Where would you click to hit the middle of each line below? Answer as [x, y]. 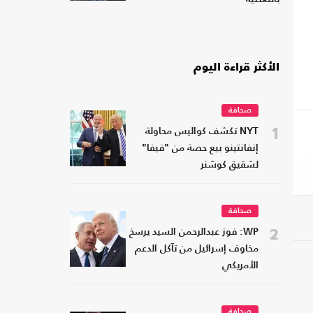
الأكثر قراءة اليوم [236, 68]
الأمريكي [240, 266]
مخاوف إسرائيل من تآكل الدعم [197, 249]
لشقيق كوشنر [230, 166]
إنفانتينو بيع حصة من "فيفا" [200, 149]
